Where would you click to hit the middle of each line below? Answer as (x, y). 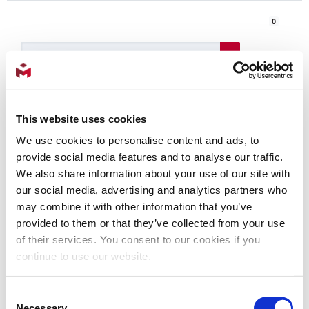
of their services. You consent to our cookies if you (138, 239)
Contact (21, 143)
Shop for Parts (64, 182)
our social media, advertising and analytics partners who (151, 190)
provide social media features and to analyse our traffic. (150, 157)
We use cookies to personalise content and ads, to (138, 140)
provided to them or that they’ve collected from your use (150, 223)
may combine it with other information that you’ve (134, 206)
